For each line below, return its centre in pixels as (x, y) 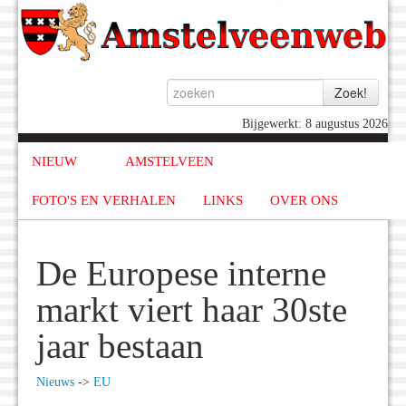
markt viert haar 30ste (192, 310)
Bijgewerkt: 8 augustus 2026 (315, 124)
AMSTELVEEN (169, 162)
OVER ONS (304, 200)
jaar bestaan (120, 347)
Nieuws (55, 382)
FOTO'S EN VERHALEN (104, 200)
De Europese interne (181, 274)
